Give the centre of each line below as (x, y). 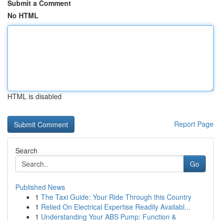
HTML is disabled (35, 96)
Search (26, 150)
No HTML (23, 15)
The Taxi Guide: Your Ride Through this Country (116, 197)
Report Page (194, 124)
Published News (40, 187)
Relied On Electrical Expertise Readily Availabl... (116, 207)
